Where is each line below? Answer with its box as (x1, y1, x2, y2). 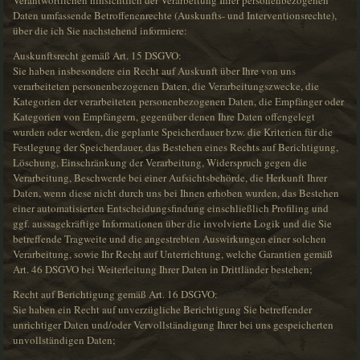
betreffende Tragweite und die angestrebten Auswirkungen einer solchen (13, 231, 327, 247)
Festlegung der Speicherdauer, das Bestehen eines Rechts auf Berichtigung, (13, 140, 339, 155)
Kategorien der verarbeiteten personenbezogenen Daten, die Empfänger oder (13, 94, 345, 109)
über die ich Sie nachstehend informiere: (13, 23, 188, 39)
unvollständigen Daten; (13, 333, 117, 348)
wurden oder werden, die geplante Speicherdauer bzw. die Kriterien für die (13, 125, 333, 140)
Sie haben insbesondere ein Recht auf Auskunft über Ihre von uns (13, 63, 297, 79)
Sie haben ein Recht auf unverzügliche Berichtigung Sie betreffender (13, 302, 313, 317)
